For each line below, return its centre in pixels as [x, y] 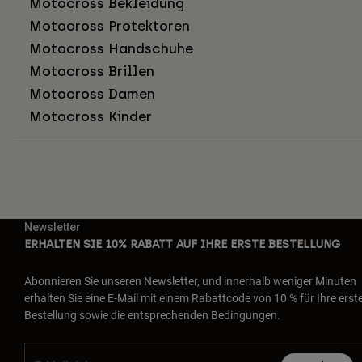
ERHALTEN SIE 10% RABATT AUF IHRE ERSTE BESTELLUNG [182, 244]
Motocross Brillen [92, 71]
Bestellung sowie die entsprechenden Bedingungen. [152, 314]
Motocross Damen [92, 93]
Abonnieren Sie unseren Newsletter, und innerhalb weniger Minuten [190, 280]
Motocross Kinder [90, 116]
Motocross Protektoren [109, 25]
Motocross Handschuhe [111, 48]
